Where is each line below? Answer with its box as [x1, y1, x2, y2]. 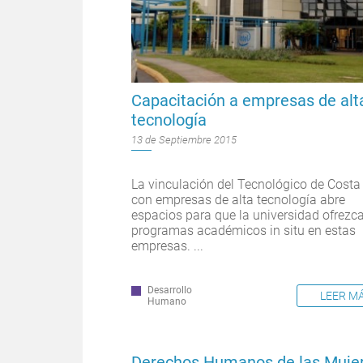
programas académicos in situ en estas [131, 223, 356, 239]
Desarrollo [147, 284, 192, 297]
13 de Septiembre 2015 [131, 134, 237, 147]
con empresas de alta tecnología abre [131, 192, 345, 208]
